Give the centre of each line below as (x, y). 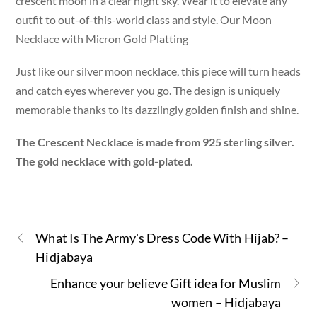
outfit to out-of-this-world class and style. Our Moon (144, 19)
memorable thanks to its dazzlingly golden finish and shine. (157, 109)
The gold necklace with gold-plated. (105, 161)
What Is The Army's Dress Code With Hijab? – (162, 238)
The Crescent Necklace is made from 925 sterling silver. (155, 142)
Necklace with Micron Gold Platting (102, 38)
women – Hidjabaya (226, 302)
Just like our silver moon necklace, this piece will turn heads (158, 71)
